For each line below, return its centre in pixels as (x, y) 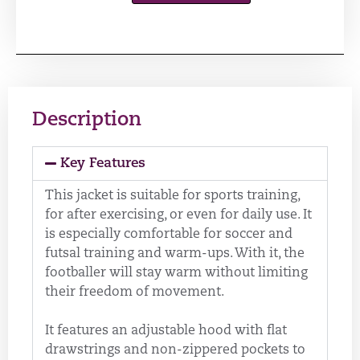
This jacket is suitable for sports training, (173, 196)
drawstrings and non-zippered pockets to (175, 351)
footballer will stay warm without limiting (176, 274)
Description (87, 121)
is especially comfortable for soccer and (169, 235)
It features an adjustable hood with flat (166, 331)
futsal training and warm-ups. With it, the (175, 254)
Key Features (103, 164)
